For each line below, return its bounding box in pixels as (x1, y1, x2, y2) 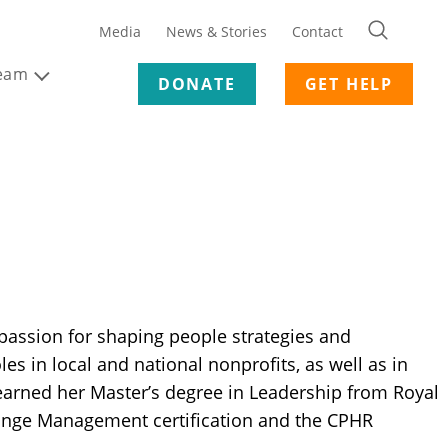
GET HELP (304, 72, 393, 95)
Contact (292, 21, 343, 41)
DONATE (157, 72, 236, 95)
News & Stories (166, 21, 267, 41)
